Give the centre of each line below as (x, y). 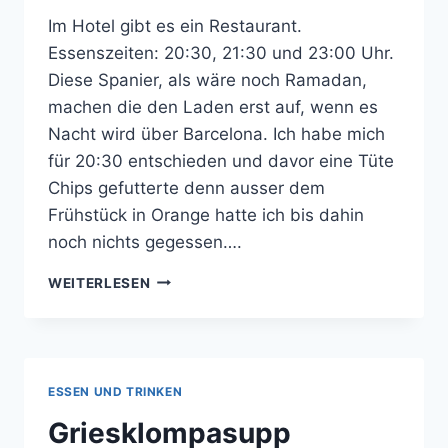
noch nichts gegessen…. (145, 241)
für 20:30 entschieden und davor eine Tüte (221, 160)
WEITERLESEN (99, 282)
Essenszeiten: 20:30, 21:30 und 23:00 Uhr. (221, 52)
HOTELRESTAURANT (223, 323)
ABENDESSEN (198, 281)
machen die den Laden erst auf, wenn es (213, 106)
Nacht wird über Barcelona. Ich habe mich (216, 133)
